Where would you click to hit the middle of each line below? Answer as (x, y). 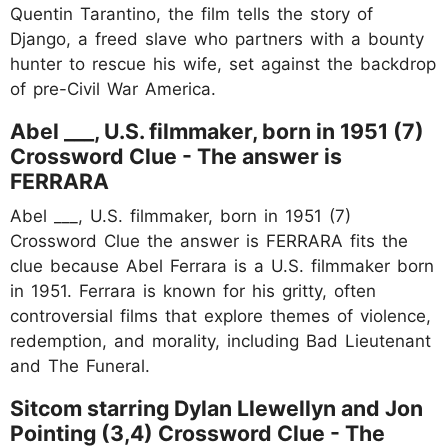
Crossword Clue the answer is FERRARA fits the (209, 240)
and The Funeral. (80, 365)
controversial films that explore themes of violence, (220, 315)
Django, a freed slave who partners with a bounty (217, 38)
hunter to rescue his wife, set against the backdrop (223, 63)
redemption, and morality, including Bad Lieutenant (220, 340)
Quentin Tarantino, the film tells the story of (191, 13)
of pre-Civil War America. (113, 88)
